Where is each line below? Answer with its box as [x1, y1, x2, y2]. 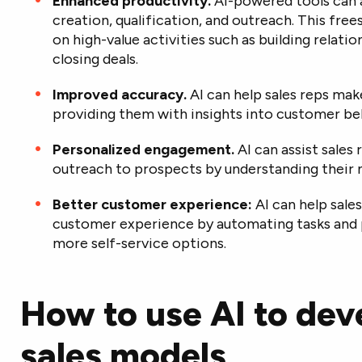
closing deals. [52, 50, 138, 68]
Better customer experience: [52, 196, 252, 213]
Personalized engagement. [52, 141, 234, 158]
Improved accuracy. [52, 86, 187, 103]
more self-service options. [52, 234, 226, 252]
